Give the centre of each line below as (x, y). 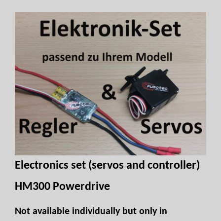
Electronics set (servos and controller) (107, 166)
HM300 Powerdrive (62, 187)
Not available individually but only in (91, 212)
